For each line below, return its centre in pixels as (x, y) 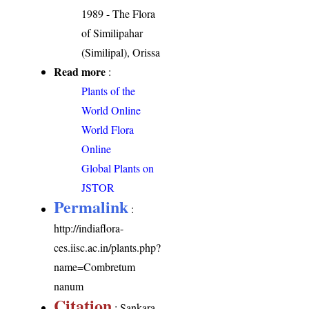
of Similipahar (112, 32)
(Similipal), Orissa (121, 52)
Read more (80, 71)
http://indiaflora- (89, 228)
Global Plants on (118, 168)
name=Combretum (95, 266)
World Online (111, 110)
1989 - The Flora (119, 13)
